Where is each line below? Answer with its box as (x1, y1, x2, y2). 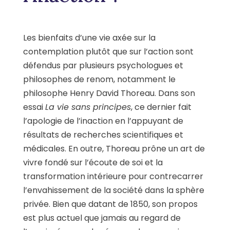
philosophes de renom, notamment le (23, 73, 176, 86)
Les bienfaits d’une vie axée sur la (23, 32, 156, 44)
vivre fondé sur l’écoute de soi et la (23, 157, 163, 169)
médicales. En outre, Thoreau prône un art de (23, 143, 205, 155)
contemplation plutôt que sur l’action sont (23, 46, 194, 58)
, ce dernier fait (131, 101, 191, 113)
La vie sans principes (45, 101, 131, 113)
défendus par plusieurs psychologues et (23, 60, 183, 72)
